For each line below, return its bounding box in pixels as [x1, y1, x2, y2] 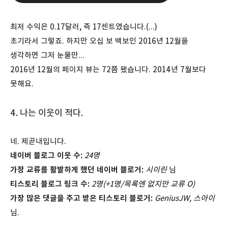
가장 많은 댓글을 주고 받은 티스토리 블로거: [10, 193, 153, 203]
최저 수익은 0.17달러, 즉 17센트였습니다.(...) [10, 21, 157, 32]
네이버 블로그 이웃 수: [10, 150, 82, 160]
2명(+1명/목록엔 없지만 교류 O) [92, 179, 195, 189]
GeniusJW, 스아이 [155, 193, 215, 203]
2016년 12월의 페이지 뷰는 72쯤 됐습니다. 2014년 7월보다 [10, 64, 206, 74]
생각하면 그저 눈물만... [10, 50, 84, 60]
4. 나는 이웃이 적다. [10, 106, 83, 119]
